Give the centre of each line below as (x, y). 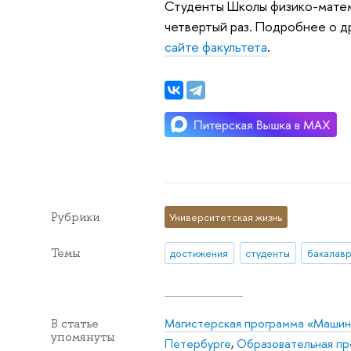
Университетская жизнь (226, 217)
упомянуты (83, 337)
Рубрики (75, 217)
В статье (74, 324)
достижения (199, 253)
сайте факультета (215, 46)
